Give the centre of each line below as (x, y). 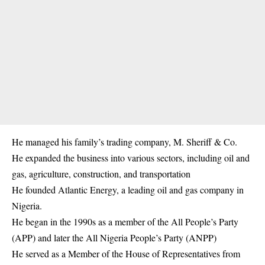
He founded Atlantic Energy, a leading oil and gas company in (128, 190)
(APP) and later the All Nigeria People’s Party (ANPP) (114, 238)
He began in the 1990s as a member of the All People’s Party (125, 222)
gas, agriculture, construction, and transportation (101, 174)
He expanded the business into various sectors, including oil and (131, 158)
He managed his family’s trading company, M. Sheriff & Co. (125, 142)
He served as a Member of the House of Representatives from (126, 254)
